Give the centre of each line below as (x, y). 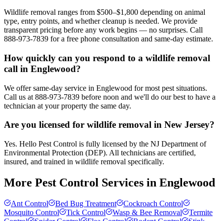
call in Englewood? (42, 69)
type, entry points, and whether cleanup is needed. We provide (101, 21)
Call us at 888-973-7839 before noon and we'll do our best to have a (110, 97)
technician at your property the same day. (68, 106)
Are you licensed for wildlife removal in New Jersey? (109, 125)
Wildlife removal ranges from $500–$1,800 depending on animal (105, 12)
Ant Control (30, 203)
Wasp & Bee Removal (147, 212)
